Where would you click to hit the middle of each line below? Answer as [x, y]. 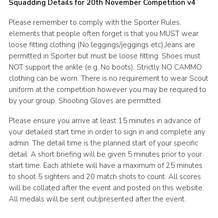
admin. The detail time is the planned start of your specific [103, 143]
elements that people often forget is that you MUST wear [103, 34]
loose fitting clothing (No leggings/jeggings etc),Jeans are [102, 45]
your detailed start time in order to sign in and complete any [107, 132]
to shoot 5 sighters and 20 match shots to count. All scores [105, 177]
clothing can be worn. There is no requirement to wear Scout [108, 79]
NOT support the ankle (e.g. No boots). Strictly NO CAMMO [105, 67]
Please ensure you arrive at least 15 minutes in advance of [104, 121]
